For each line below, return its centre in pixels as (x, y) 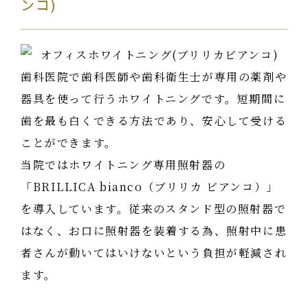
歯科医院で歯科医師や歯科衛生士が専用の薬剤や (154, 77)
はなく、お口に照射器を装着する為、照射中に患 (154, 231)
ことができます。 (69, 143)
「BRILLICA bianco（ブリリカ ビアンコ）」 (150, 187)
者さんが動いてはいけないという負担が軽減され (154, 253)
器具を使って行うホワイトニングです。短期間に (153, 99)
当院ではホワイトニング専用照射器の (123, 165)
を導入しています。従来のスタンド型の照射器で (154, 209)
